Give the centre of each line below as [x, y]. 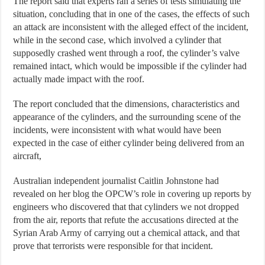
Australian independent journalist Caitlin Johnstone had [116, 180]
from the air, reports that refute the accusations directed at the [126, 219]
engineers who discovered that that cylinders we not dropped [126, 206]
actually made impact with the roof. [79, 79]
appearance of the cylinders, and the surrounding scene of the [127, 117]
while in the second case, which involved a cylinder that [117, 40]
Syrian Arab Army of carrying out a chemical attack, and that [127, 232]
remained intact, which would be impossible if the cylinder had [130, 66]
